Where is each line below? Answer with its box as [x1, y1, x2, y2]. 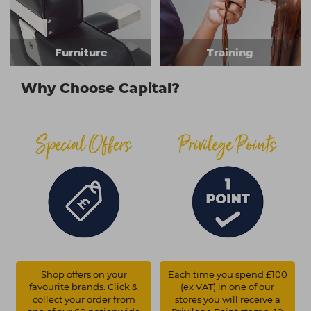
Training [207, 46, 253, 60]
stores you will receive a [174, 294, 280, 305]
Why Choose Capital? [21, 80, 180, 97]
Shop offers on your [40, 269, 127, 280]
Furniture [54, 46, 108, 60]
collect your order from [32, 294, 135, 305]
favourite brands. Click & [29, 281, 138, 293]
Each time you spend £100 [167, 269, 287, 280]
